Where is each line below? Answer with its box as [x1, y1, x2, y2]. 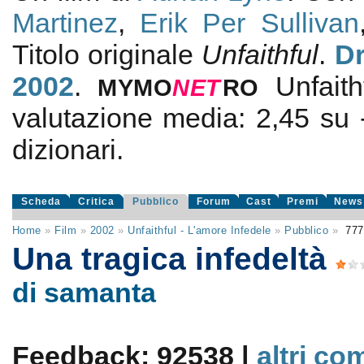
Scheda [20, 196, 61, 207]
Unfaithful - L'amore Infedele [128, 224, 271, 236]
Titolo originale [11, 39, 202, 70]
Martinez [11, 7, 118, 38]
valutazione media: [11, 102, 257, 133]
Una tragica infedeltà [11, 240, 336, 276]
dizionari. [11, 134, 123, 165]
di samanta [11, 277, 156, 308]
